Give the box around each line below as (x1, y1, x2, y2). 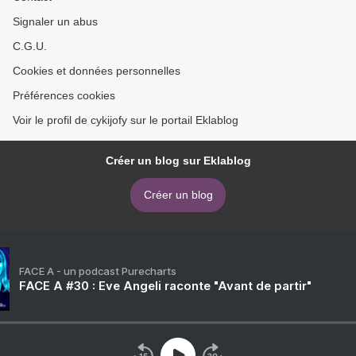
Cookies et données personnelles (13, 64, 180, 77)
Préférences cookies (13, 88, 115, 102)
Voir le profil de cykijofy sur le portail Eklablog (13, 113, 238, 126)
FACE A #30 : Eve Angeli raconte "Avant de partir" (19, 277, 311, 293)
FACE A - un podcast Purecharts (19, 264, 176, 277)
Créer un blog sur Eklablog (105, 153, 251, 167)
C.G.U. (13, 39, 47, 52)
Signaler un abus (13, 14, 98, 28)
